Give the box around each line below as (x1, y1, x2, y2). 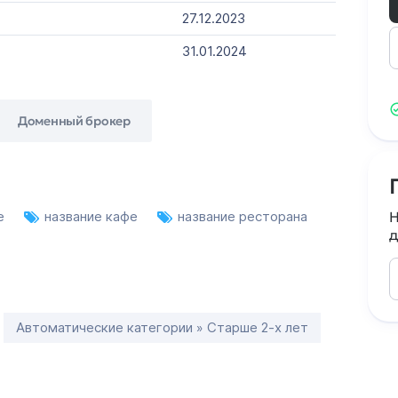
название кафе (44, 208, 141, 225)
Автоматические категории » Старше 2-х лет (16, 319, 308, 336)
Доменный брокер (17, 112, 131, 129)
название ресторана (178, 208, 307, 225)
